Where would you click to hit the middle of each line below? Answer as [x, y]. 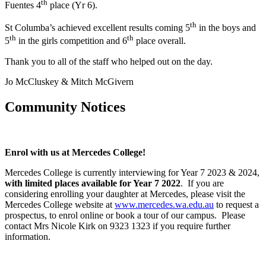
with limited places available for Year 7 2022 [93, 183]
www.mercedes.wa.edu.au [164, 204]
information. [28, 236]
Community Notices [65, 107]
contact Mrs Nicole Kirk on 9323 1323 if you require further [118, 226]
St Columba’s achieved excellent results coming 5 [97, 28]
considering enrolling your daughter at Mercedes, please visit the [125, 194]
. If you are [202, 183]
